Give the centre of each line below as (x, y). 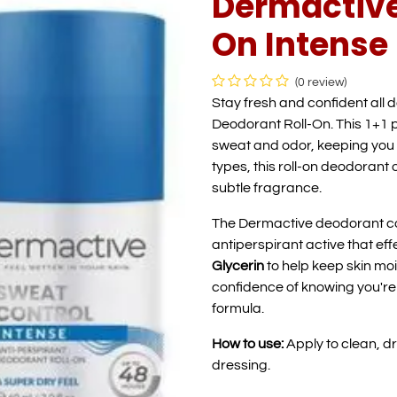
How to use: (248, 343)
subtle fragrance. (267, 187)
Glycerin (238, 265)
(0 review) (321, 82)
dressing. (241, 365)
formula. (238, 308)
